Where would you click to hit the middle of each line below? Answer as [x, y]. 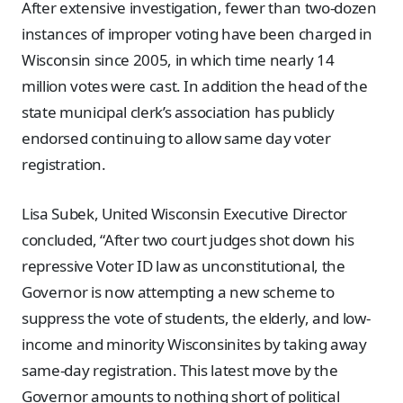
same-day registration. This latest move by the [180, 370]
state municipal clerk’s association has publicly [178, 112]
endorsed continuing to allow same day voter [176, 138]
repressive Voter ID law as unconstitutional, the [184, 265]
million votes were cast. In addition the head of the [195, 86]
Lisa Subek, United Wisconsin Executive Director [184, 213]
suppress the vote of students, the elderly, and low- [196, 318]
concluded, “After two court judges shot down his [188, 239]
